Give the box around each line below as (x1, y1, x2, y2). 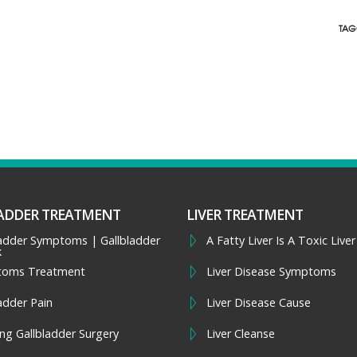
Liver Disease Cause (206, 295, 311, 310)
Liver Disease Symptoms (206, 264, 336, 279)
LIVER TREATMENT (186, 205, 303, 224)
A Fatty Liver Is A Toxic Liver (206, 233, 355, 248)
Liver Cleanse (206, 326, 275, 341)
